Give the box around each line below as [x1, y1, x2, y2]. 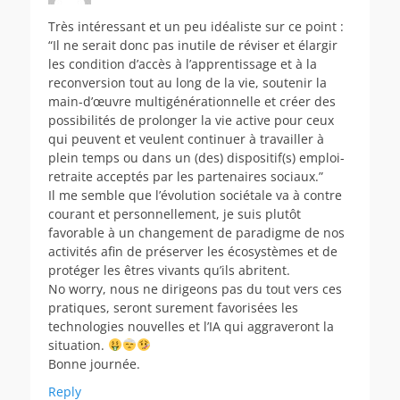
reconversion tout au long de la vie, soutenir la [48, 73, 327, 91]
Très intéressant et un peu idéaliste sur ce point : [48, 17, 344, 35]
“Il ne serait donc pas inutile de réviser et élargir [48, 36, 337, 54]
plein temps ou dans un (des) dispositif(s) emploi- [48, 148, 345, 166]
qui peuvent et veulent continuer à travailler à [48, 129, 324, 147]
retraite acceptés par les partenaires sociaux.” [48, 167, 323, 185]
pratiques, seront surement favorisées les [48, 298, 298, 316]
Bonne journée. [48, 354, 140, 372]
